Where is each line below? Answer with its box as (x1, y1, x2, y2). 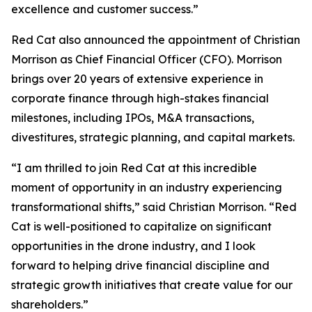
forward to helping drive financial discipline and (11, 258, 270, 272)
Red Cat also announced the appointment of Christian (11, 33, 300, 47)
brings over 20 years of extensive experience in (11, 72, 263, 86)
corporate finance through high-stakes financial (11, 91, 269, 105)
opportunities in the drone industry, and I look (11, 239, 256, 253)
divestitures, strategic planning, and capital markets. (11, 130, 295, 144)
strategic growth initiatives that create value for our (11, 278, 292, 292)
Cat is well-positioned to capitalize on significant (11, 219, 272, 233)
